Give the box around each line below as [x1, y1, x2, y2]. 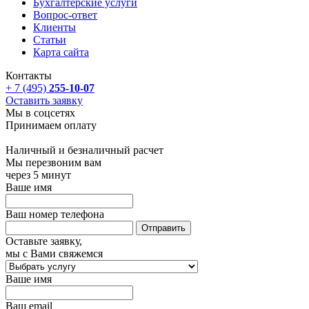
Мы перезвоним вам [6, 156, 101, 168]
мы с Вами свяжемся [6, 247, 103, 259]
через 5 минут [6, 168, 71, 181]
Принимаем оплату [6, 119, 97, 131]
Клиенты [33, 21, 76, 33]
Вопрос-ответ [33, 8, 97, 21]
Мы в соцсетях [6, 106, 75, 119]
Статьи [33, 33, 66, 46]
